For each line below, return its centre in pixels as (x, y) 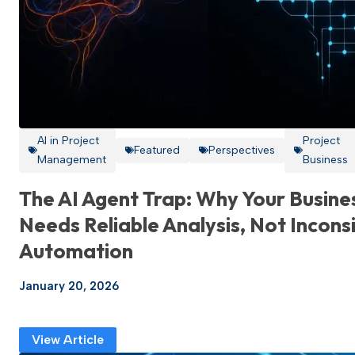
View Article (68, 339)
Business (325, 159)
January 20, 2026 (69, 286)
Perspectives (241, 150)
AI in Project (69, 140)
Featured (157, 150)
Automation (76, 250)
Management (72, 159)
